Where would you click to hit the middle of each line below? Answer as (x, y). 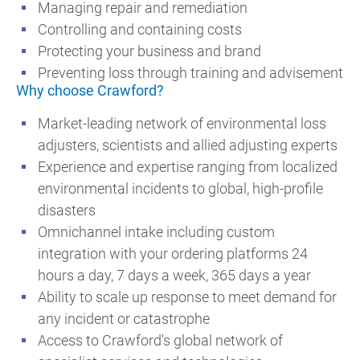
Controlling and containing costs (140, 30)
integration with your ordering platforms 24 (173, 254)
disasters (67, 211)
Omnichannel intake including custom (156, 232)
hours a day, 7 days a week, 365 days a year (174, 276)
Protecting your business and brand (149, 51)
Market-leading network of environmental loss (182, 124)
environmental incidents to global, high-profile (180, 189)
